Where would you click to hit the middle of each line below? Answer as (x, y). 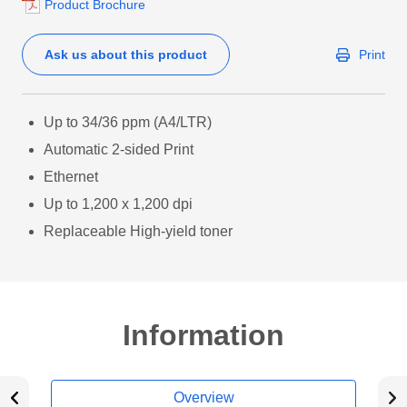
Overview (203, 397)
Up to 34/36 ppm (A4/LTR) (128, 122)
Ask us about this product (126, 54)
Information (203, 335)
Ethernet (71, 177)
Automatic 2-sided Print (119, 149)
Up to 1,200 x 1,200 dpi (118, 204)
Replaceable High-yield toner (138, 231)
